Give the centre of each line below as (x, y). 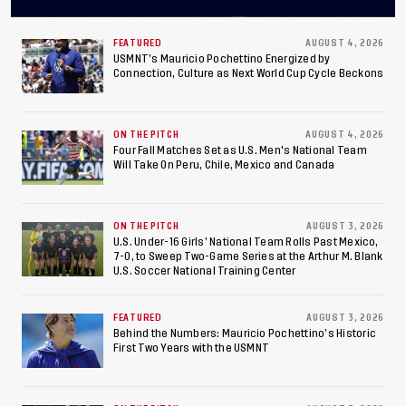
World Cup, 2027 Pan (167, 124)
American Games (145, 159)
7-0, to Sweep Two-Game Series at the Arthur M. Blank (248, 256)
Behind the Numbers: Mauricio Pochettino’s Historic (245, 333)
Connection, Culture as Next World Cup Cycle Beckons (249, 73)
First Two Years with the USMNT (192, 348)
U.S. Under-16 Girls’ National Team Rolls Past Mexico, (246, 242)
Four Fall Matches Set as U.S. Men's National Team (240, 150)
